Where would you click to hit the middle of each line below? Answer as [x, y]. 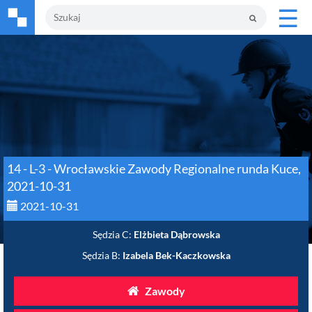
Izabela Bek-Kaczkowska [176, 255]
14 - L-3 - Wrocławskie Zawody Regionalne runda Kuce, [154, 169]
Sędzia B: [101, 255]
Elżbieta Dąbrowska [177, 234]
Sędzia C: [112, 234]
